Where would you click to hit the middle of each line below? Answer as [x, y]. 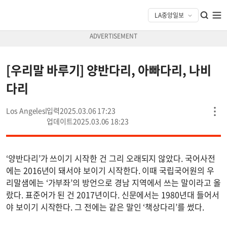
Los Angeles [26, 110]
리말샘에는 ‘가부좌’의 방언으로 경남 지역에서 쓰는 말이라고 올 [113, 182]
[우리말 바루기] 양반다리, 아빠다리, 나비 [109, 70]
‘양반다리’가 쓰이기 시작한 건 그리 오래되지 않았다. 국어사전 [111, 158]
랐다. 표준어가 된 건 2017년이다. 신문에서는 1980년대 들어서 [113, 195]
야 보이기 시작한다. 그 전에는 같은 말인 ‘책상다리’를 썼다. [105, 207]
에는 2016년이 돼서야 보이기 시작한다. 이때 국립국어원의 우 [110, 170]
